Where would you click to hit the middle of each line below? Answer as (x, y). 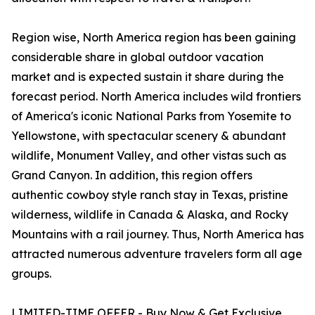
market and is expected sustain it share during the (148, 77)
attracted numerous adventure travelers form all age (157, 254)
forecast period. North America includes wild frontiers (156, 97)
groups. (31, 274)
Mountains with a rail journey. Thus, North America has (157, 234)
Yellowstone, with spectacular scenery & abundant (149, 136)
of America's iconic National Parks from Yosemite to (151, 116)
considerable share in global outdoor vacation (137, 57)
